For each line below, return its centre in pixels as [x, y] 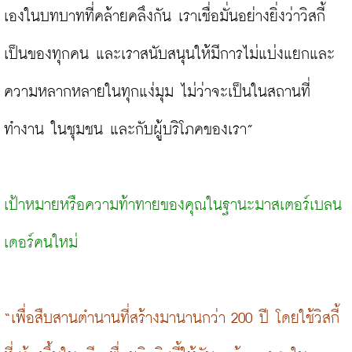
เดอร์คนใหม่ [41, 243]
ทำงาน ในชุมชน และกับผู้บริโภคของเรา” [128, 130]
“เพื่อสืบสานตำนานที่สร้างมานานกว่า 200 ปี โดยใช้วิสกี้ [172, 318]
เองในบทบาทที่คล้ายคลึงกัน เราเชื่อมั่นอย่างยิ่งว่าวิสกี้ [165, 16]
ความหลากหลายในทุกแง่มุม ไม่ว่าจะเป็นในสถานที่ [157, 92]
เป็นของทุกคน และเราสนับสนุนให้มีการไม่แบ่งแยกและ [169, 54]
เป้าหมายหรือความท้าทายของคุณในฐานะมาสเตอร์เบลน [173, 205]
